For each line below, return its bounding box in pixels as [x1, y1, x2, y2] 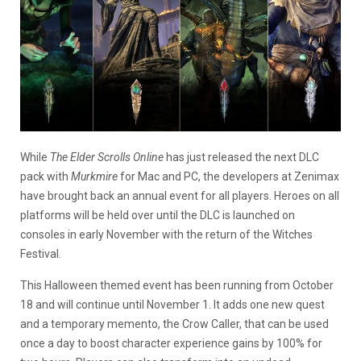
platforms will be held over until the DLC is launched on [20, 208, 295, 222]
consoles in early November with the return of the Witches [20, 227, 313, 241]
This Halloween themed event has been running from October [20, 278, 334, 292]
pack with [20, 169, 71, 183]
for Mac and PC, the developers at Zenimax [118, 169, 339, 183]
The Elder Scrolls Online [50, 150, 164, 164]
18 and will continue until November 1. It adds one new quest [20, 297, 325, 311]
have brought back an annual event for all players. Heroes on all [20, 189, 339, 202]
